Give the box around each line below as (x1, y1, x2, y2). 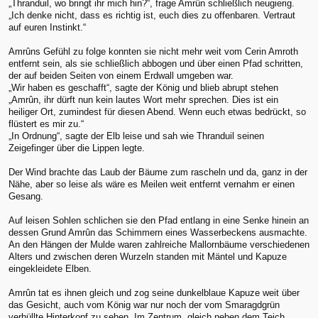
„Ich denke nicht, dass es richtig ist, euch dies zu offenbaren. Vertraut (9, 10, 295, 21)
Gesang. (9, 191, 43, 202)
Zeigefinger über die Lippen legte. (9, 143, 145, 154)
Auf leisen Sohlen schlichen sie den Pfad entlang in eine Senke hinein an (9, 215, 309, 226)
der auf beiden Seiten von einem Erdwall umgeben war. (9, 70, 234, 82)
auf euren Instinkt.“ (9, 22, 86, 33)
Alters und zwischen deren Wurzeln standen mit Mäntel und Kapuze (9, 251, 287, 263)
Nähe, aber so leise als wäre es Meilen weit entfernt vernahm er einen (9, 179, 295, 190)
